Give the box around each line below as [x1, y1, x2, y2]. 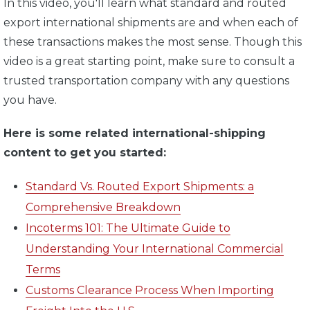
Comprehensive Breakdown [26, 201, 181, 215]
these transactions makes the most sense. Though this [3, 35, 302, 49]
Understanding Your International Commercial [26, 242, 284, 256]
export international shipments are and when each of [3, 16, 298, 30]
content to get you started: [3, 146, 166, 160]
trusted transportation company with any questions [3, 74, 289, 88]
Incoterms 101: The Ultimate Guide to [26, 221, 230, 235]
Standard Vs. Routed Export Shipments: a [26, 180, 254, 194]
